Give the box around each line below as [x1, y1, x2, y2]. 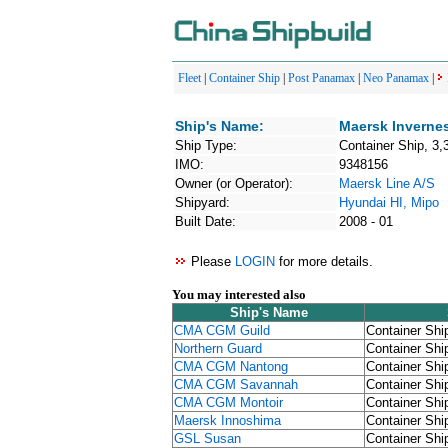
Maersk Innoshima [174, 413, 281, 428]
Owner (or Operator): [175, 176, 293, 191]
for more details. [275, 254, 373, 269]
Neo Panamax [363, 71, 429, 85]
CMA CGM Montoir [174, 395, 283, 410]
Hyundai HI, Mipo [339, 195, 439, 210]
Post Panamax [288, 71, 355, 85]
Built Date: [175, 214, 236, 229]
